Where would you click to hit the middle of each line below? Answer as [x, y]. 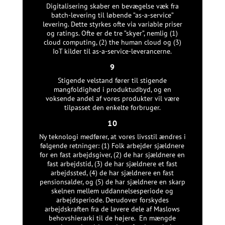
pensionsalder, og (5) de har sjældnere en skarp [112, 182]
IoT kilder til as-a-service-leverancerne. [113, 51]
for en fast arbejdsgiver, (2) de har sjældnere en [113, 154]
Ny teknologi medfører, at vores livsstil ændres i [112, 136]
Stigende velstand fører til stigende [113, 80]
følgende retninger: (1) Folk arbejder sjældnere [113, 145]
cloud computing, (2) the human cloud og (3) [112, 42]
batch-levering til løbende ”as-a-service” [112, 15]
